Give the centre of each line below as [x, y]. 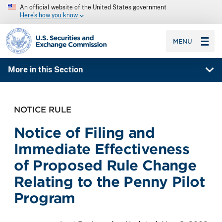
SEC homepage [34, 32]
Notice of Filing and [84, 132]
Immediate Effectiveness [102, 149]
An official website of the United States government [93, 7]
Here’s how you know [49, 16]
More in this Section [45, 70]
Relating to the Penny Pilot [110, 181]
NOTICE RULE [43, 109]
